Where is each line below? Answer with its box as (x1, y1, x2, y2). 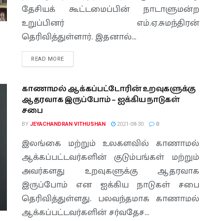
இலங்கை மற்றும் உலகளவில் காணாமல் (22, 136, 199, 151)
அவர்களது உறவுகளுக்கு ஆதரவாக (22, 164, 199, 179)
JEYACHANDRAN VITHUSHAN (30, 121, 106, 127)
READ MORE (31, 56, 64, 62)
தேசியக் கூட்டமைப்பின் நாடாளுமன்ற (22, 2, 199, 17)
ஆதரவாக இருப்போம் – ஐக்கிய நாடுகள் (22, 94, 180, 106)
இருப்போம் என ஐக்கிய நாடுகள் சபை (22, 178, 199, 192)
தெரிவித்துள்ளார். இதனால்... (22, 30, 136, 44)
